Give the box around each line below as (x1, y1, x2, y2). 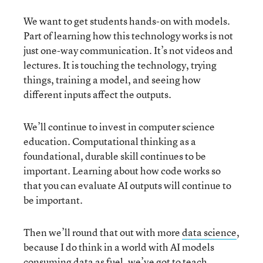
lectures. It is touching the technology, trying (23, 58, 217, 72)
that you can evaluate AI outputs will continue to (23, 178, 231, 192)
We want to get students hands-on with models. (23, 14, 230, 28)
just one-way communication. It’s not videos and (23, 43, 233, 57)
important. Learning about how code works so (23, 163, 221, 177)
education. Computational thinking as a (23, 134, 196, 148)
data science (182, 225, 237, 239)
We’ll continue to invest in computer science (23, 119, 215, 133)
